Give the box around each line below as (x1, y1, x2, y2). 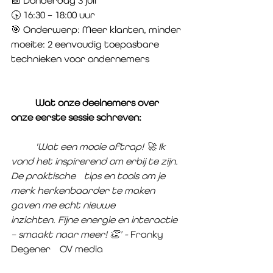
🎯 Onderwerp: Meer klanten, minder (11, 24, 183, 35)
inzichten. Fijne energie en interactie (11, 214, 180, 225)
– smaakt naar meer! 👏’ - (11, 229, 130, 240)
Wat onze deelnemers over (11, 97, 35, 108)
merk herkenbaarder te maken (11, 185, 157, 196)
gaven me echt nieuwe (11, 199, 118, 211)
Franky (130, 229, 166, 240)
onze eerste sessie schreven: (11, 112, 141, 123)
